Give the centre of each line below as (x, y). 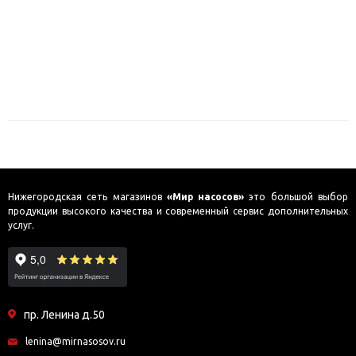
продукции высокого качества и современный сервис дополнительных (178, 211)
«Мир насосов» (205, 197)
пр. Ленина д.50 (64, 315)
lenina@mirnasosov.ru (75, 341)
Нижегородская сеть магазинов (87, 197)
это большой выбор (296, 197)
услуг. (21, 225)
